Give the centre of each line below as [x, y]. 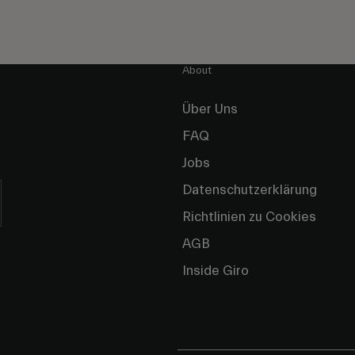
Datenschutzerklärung [250, 190]
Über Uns [210, 109]
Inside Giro [216, 271]
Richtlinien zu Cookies [249, 217]
